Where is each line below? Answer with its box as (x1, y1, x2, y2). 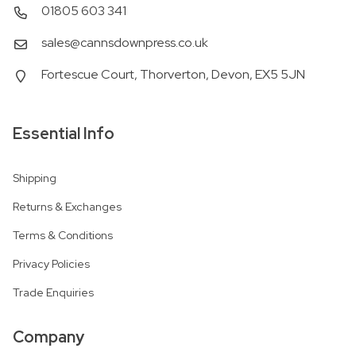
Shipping (13, 171, 56, 186)
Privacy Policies (13, 257, 90, 272)
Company (13, 327, 84, 348)
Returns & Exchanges (13, 199, 122, 215)
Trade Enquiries (13, 285, 94, 300)
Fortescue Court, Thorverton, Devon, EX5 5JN (41, 66, 305, 83)
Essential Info (13, 123, 114, 145)
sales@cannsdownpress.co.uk (41, 34, 208, 52)
